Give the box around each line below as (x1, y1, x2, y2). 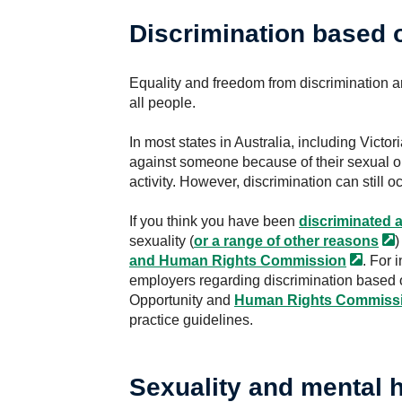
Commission (260, 253, 346, 268)
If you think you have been (129, 214, 299, 229)
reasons (323, 233, 379, 249)
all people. (129, 95, 196, 110)
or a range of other (194, 233, 319, 249)
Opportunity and (129, 293, 234, 308)
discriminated (299, 214, 391, 229)
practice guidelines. (129, 312, 253, 328)
